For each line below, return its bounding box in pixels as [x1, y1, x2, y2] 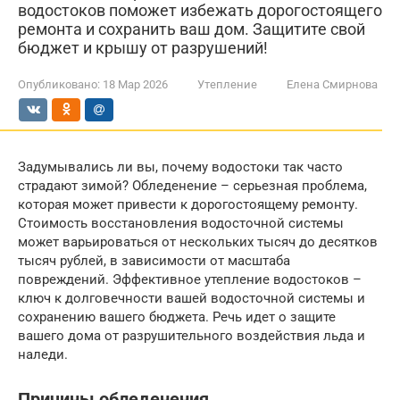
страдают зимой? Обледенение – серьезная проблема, [18, 178, 367, 194]
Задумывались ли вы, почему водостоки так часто [18, 159, 343, 175]
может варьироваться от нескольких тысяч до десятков [18, 234, 378, 250]
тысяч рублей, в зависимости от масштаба [18, 253, 290, 269]
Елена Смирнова [287, 78, 378, 91]
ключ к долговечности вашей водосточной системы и [18, 290, 365, 306]
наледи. [18, 346, 68, 362]
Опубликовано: [18, 78, 100, 91]
